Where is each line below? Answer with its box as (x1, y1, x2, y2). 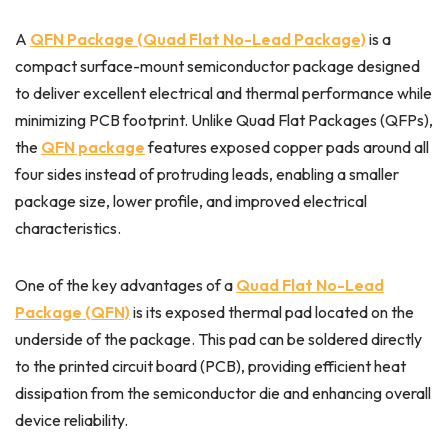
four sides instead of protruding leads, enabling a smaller (15, 163, 399, 184)
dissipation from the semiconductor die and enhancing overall (15, 382, 431, 403)
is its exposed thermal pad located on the (130, 301, 414, 322)
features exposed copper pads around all (145, 136, 429, 157)
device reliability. (15, 409, 128, 430)
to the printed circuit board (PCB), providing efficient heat (15, 355, 406, 376)
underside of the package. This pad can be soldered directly (15, 328, 422, 349)
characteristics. (15, 217, 121, 238)
